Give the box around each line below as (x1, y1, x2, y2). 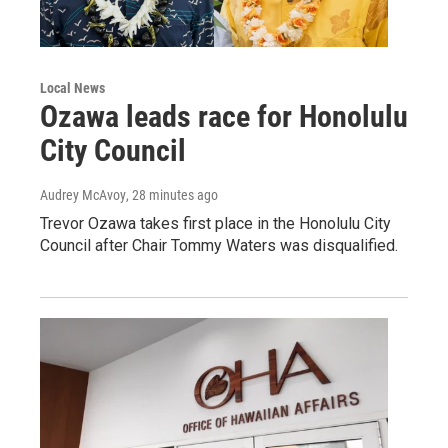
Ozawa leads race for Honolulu (40, 98, 408, 134)
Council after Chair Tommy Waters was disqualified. (40, 235, 398, 255)
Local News (40, 79, 105, 96)
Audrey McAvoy (40, 186, 126, 203)
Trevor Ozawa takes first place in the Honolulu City (40, 213, 391, 233)
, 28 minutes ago (126, 186, 218, 203)
